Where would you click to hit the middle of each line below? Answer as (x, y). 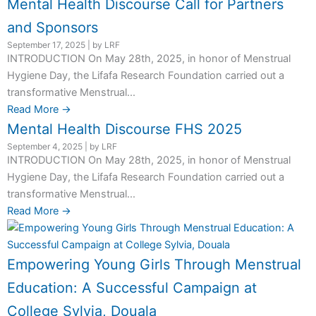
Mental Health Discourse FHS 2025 (124, 129)
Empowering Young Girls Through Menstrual (154, 265)
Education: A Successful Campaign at (132, 288)
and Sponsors (53, 28)
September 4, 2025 (45, 147)
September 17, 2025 (46, 45)
